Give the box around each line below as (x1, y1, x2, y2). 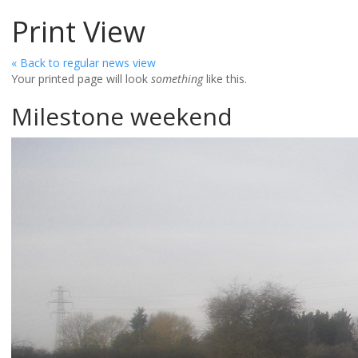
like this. (203, 71, 247, 86)
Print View (11, 12, 145, 51)
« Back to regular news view (11, 55, 156, 70)
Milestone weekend (11, 100, 233, 133)
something (151, 71, 203, 86)
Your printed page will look (11, 71, 151, 86)
